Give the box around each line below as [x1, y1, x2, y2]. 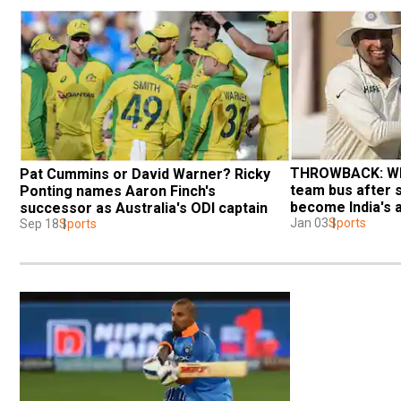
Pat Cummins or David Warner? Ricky [20, 165, 270, 183]
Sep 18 [20, 216, 59, 231]
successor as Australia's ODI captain [20, 199, 268, 217]
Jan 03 [290, 215, 328, 230]
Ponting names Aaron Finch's [20, 182, 216, 200]
